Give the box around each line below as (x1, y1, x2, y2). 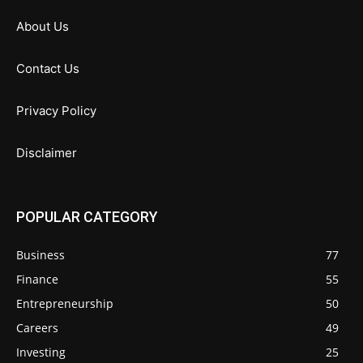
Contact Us (16, 61, 79, 77)
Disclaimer (16, 145, 77, 161)
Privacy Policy (16, 103, 96, 119)
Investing (16, 344, 66, 361)
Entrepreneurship (16, 296, 113, 312)
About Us (16, 19, 69, 35)
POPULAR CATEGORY (16, 208, 158, 226)
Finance (16, 271, 58, 288)
